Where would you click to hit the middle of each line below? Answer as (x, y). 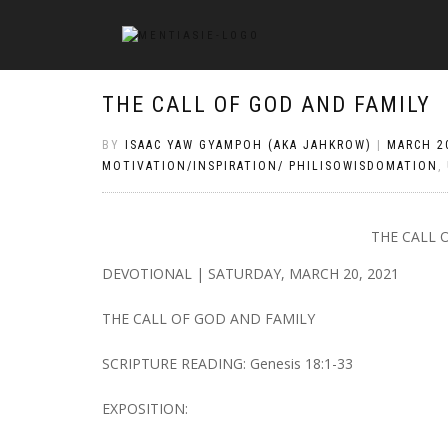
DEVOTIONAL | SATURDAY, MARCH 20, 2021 (250, 273)
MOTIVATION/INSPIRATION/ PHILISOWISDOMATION (270, 166)
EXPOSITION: (145, 408)
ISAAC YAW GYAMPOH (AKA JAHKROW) (248, 145)
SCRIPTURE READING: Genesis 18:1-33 (227, 363)
